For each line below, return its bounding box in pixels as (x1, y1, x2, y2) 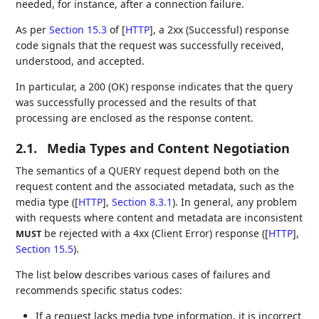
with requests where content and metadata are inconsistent (16, 211, 303, 225)
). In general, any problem (172, 195, 298, 209)
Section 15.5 (16, 242, 74, 256)
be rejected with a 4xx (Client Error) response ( (41, 226, 266, 241)
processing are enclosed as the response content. (16, 111, 254, 125)
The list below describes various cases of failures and (16, 268, 271, 282)
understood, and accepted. (16, 54, 145, 68)
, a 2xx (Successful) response (153, 23, 290, 37)
